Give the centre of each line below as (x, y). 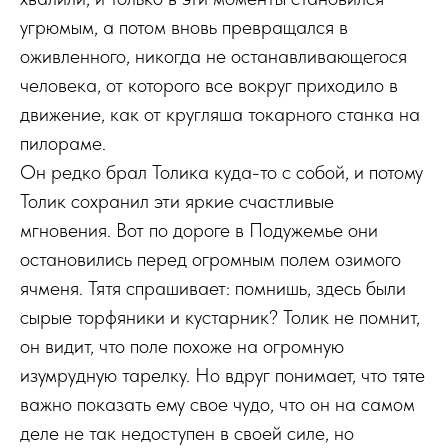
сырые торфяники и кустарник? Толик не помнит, (220, 317)
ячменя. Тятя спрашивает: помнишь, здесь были (213, 288)
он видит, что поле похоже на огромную (182, 346)
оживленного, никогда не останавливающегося (213, 56)
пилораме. (63, 143)
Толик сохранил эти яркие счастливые (177, 201)
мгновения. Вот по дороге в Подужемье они (199, 230)
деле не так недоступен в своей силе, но (187, 433)
